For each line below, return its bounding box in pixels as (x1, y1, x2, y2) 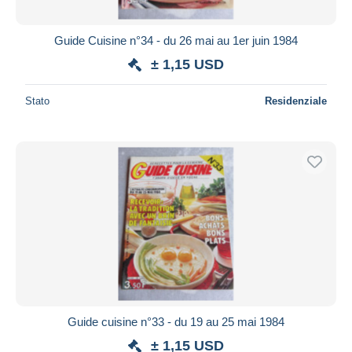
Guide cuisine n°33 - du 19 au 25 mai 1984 (68, 314, 284, 328)
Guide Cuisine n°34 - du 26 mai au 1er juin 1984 (54, 33, 298, 47)
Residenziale (265, 94, 327, 107)
